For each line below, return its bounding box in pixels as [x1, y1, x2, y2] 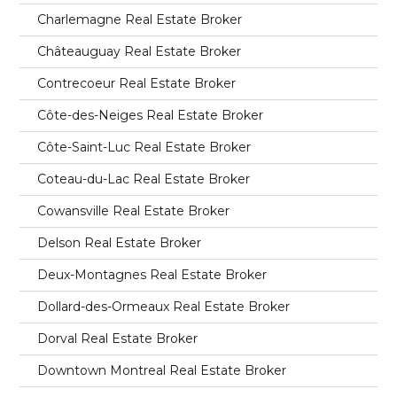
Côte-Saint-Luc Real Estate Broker [37, 138, 252, 155]
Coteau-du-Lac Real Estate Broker [37, 170, 251, 187]
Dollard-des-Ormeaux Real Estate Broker [37, 298, 291, 315]
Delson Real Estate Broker [37, 234, 202, 251]
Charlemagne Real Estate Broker [37, 11, 243, 27]
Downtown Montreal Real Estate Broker [37, 362, 287, 378]
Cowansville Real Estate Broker [37, 202, 230, 219]
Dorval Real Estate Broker [37, 330, 198, 346]
